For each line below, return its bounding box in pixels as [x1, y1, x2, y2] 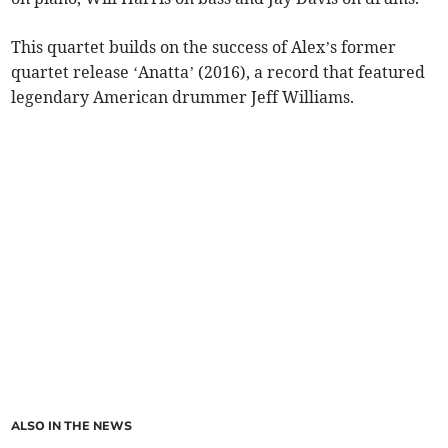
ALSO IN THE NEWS [11, 418, 133, 435]
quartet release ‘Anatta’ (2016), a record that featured [11, 62, 426, 83]
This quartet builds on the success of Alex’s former [11, 37, 397, 58]
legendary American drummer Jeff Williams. [11, 87, 355, 108]
